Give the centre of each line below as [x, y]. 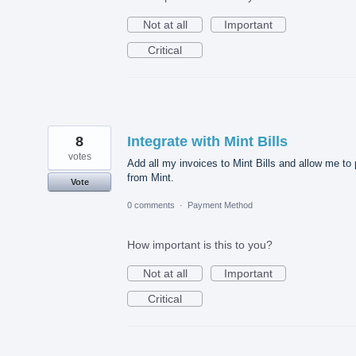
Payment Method [220, 205]
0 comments [151, 205]
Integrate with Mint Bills [207, 141]
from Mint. [151, 177]
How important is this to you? [200, 245]
